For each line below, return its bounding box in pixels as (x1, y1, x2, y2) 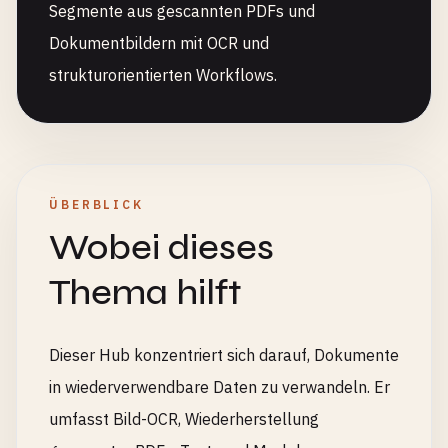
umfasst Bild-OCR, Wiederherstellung (49, 409, 319, 429)
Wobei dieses (49, 226, 274, 269)
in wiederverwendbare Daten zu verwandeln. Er (49, 377, 390, 397)
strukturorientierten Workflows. (49, 65, 277, 85)
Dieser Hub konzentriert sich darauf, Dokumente (49, 345, 399, 365)
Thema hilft (49, 271, 242, 314)
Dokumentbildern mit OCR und (49, 33, 269, 53)
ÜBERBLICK (49, 197, 144, 212)
